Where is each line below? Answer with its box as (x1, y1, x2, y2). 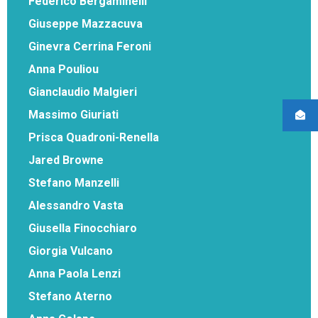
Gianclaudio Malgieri (28, 84, 137, 99)
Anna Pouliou (28, 62, 99, 76)
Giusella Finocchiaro (28, 221, 137, 235)
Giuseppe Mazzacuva (28, 16, 143, 31)
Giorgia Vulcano (28, 243, 113, 258)
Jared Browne (28, 153, 104, 167)
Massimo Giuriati (28, 107, 119, 121)
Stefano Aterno (28, 289, 112, 303)
